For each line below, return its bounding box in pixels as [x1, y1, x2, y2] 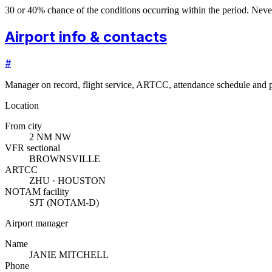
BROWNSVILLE [29, 154, 100, 165]
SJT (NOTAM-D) [29, 197, 99, 208]
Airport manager [5, 218, 68, 229]
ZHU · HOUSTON [29, 175, 106, 186]
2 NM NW [29, 132, 71, 143]
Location [5, 100, 39, 111]
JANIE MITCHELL [29, 250, 109, 260]
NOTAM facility [5, 186, 69, 197]
